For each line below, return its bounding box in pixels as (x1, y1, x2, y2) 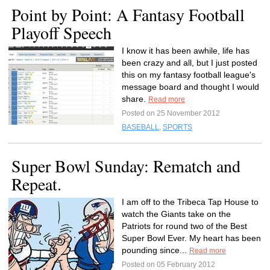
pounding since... (122, 245, 189, 255)
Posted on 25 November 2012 (122, 109, 220, 118)
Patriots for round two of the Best (122, 221, 247, 231)
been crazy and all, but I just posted (122, 58, 257, 67)
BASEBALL (122, 123, 159, 131)
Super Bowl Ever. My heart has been (122, 233, 261, 243)
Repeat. (11, 172, 61, 195)
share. (122, 94, 148, 104)
